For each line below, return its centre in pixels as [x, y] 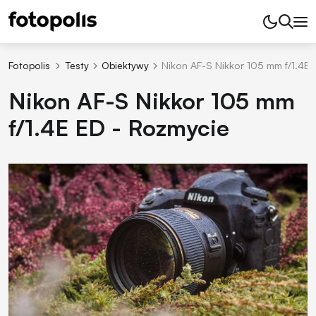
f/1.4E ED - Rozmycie [119, 128]
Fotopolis [29, 65]
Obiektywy [125, 65]
